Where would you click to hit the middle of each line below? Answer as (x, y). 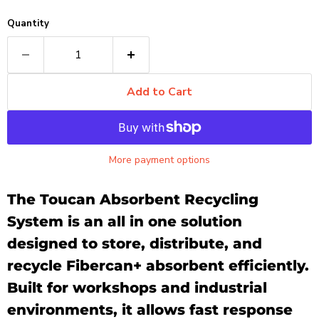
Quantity (28, 24)
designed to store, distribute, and (135, 244)
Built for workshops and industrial (137, 288)
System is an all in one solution (125, 222)
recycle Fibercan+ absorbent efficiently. (158, 266)
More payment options (159, 160)
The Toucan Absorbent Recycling (133, 200)
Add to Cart (159, 92)
